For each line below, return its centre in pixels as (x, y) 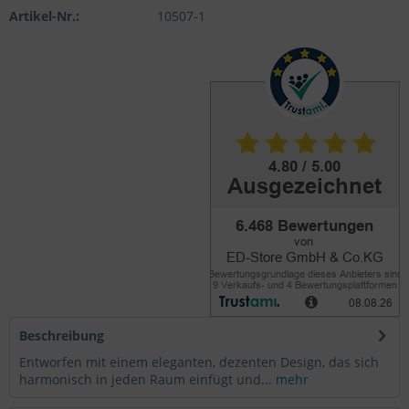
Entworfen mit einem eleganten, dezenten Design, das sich (199, 362)
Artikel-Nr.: (44, 16)
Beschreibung (62, 336)
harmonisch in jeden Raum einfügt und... (146, 379)
